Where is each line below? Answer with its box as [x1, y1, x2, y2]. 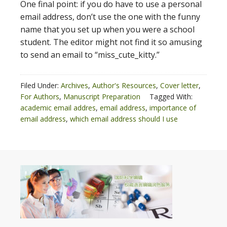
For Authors [20, 92, 59, 101]
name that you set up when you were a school [20, 24, 195, 35]
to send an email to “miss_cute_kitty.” [20, 49, 160, 60]
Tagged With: [149, 92, 193, 101]
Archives [61, 81, 88, 90]
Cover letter [160, 81, 199, 90]
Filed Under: [20, 81, 61, 90]
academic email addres [20, 103, 96, 112]
